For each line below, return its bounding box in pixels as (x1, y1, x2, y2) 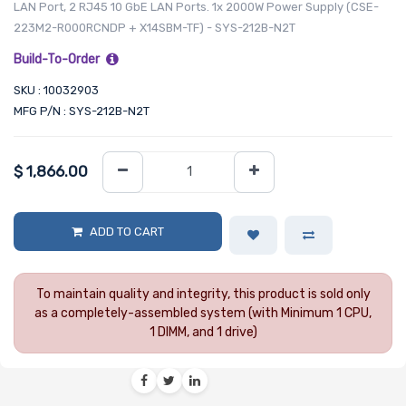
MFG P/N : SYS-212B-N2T (14, 103, 150, 118)
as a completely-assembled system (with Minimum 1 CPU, (34, 305, 372, 322)
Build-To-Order (14, 51, 100, 67)
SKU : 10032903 (14, 82, 99, 97)
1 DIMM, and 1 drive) (149, 324, 257, 341)
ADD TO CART (89, 225, 164, 239)
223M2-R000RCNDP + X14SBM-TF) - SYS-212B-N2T (14, 20, 295, 34)
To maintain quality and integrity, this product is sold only (35, 286, 371, 303)
